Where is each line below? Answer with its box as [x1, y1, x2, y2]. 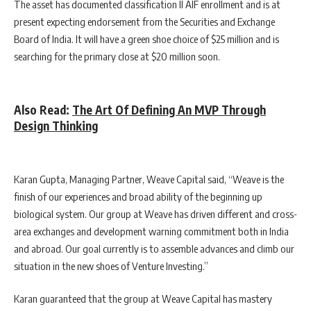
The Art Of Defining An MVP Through [72, 102, 266, 118]
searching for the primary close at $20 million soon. [14, 49, 220, 62]
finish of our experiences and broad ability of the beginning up [14, 190, 262, 203]
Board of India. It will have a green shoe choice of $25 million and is [14, 32, 279, 45]
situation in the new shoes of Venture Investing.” [14, 259, 208, 272]
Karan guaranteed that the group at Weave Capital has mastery [14, 292, 272, 305]
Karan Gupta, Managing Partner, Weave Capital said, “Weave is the [14, 172, 284, 185]
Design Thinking [14, 118, 98, 134]
